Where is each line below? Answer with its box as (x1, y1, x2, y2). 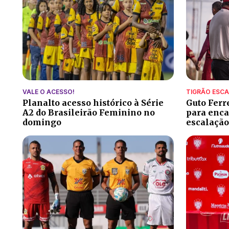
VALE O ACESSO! (22, 87, 75, 96)
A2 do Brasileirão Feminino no (22, 107, 155, 118)
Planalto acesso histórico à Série (22, 97, 164, 108)
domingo (22, 117, 61, 127)
